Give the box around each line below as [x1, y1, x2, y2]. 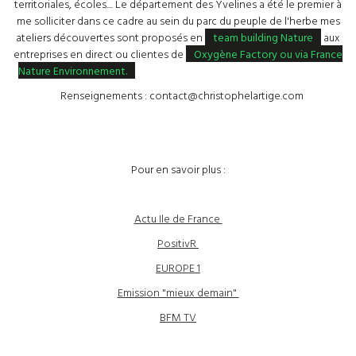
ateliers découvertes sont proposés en [16, 29, 205, 45]
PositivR [157, 234, 199, 251]
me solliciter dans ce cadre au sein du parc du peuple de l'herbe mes [16, 12, 340, 29]
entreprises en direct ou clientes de [14, 45, 186, 62]
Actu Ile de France [133, 210, 222, 226]
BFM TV [160, 308, 196, 325]
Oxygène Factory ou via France [194, 45, 342, 62]
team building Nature [213, 29, 313, 45]
